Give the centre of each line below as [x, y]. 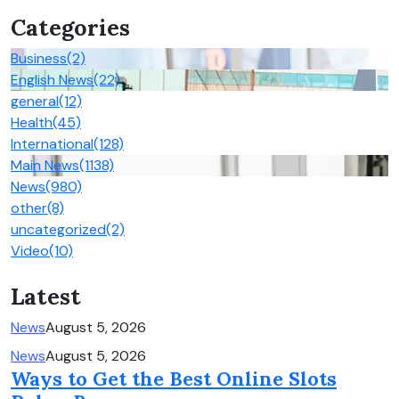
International [52, 143]
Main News [45, 165]
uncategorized [58, 229]
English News [52, 79]
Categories [70, 27]
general [35, 101]
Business [39, 58]
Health [32, 122]
